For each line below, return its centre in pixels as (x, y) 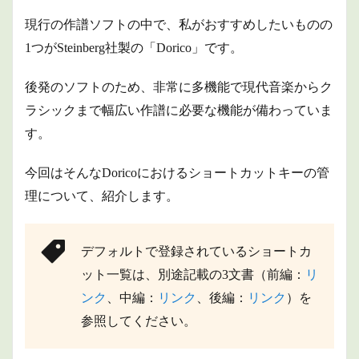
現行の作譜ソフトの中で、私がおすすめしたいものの (179, 24)
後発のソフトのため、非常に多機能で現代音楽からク (179, 87)
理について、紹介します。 (102, 196)
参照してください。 (139, 321)
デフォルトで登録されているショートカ (196, 251)
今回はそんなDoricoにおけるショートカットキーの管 (177, 173)
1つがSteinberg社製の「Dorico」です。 (134, 48)
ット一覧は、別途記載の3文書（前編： (193, 274)
